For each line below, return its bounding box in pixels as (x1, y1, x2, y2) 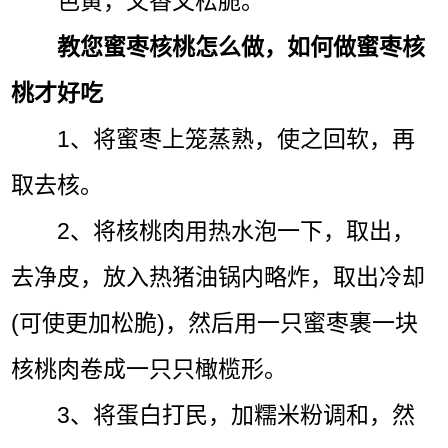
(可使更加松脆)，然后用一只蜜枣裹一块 (11, 309, 419, 336)
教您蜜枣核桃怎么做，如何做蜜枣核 (57, 33, 426, 60)
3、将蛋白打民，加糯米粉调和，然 (57, 401, 416, 428)
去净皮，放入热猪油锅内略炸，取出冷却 (11, 263, 426, 290)
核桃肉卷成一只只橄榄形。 (11, 355, 288, 382)
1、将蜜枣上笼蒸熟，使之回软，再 (57, 125, 416, 152)
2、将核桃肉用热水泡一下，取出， (57, 217, 416, 244)
